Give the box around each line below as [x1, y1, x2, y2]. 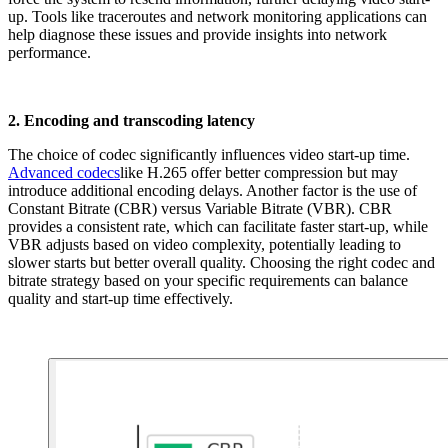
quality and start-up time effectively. [8, 289, 233, 307]
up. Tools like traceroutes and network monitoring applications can [8, 7, 427, 25]
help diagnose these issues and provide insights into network [8, 25, 387, 43]
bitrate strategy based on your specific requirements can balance [8, 271, 408, 289]
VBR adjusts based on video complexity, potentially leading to [8, 235, 401, 253]
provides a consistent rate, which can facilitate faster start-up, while [8, 217, 428, 235]
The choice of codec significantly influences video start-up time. [8, 145, 410, 163]
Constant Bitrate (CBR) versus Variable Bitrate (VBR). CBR [8, 199, 392, 217]
